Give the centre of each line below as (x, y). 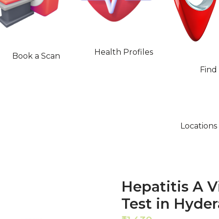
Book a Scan (36, 56)
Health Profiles (124, 52)
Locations (199, 126)
